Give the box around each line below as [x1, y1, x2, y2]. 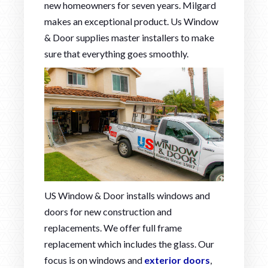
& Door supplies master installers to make [44, 31, 214, 43]
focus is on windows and [44, 254, 144, 266]
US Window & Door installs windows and [44, 189, 210, 201]
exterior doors [144, 254, 210, 266]
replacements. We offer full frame [44, 221, 182, 233]
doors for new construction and [44, 205, 172, 217]
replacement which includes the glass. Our [44, 237, 214, 249]
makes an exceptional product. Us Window [44, 15, 218, 27]
